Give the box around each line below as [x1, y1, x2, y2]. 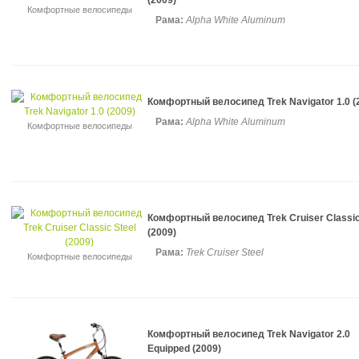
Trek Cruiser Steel [186, 247, 264, 258]
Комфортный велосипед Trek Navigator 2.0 [147, 329, 350, 340]
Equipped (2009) [147, 343, 221, 354]
